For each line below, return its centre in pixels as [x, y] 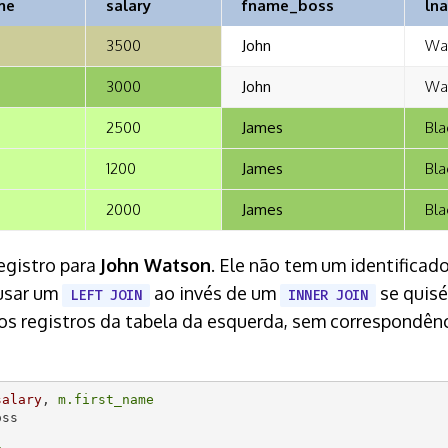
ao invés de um [215, 292]
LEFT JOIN [106, 295]
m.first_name [105, 399]
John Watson [155, 264]
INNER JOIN [328, 295]
